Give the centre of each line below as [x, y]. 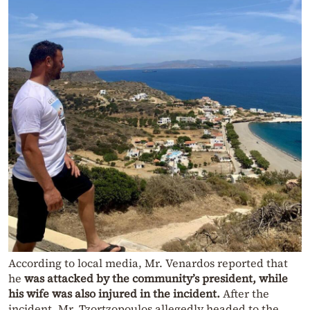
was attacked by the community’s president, [140, 279]
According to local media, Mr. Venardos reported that [148, 263]
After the [245, 294]
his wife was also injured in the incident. [114, 294]
